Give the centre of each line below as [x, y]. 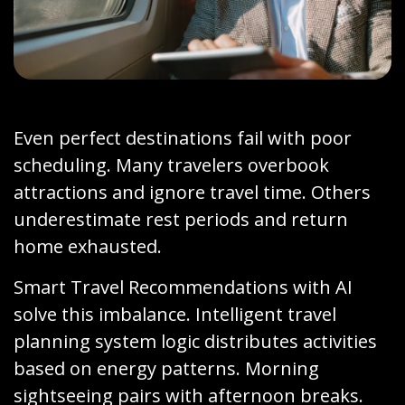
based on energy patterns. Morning [166, 368]
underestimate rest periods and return [181, 219]
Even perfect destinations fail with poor [183, 137]
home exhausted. [88, 246]
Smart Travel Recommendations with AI [183, 287]
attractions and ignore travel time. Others [192, 192]
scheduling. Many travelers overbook [171, 165]
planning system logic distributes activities [195, 341]
